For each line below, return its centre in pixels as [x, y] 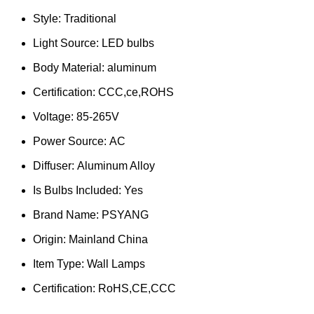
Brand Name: [67, 214]
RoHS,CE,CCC [137, 288]
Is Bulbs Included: [78, 190]
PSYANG [125, 214]
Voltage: [55, 116]
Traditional [90, 18]
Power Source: [71, 141]
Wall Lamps [116, 264]
